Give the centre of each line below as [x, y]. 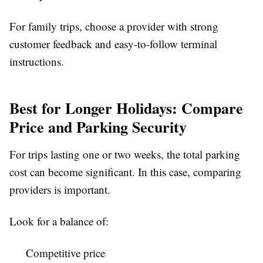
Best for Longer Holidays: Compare [126, 108]
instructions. [37, 61]
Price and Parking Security [98, 127]
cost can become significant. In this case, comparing [125, 171]
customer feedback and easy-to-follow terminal [113, 43]
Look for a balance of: [59, 221]
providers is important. [60, 189]
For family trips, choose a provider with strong [114, 26]
